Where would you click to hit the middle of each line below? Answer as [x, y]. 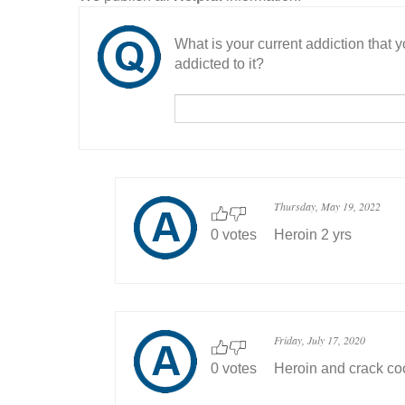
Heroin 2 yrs [313, 235]
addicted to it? [219, 64]
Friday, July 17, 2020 [320, 340]
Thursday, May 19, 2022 [327, 206]
